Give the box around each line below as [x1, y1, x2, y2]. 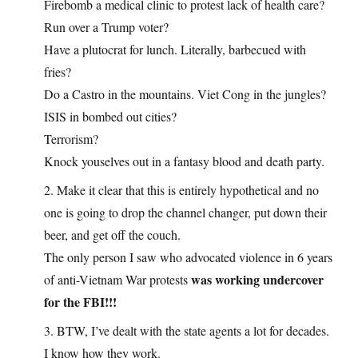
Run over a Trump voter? [44, 18, 169, 36]
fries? [44, 63, 71, 81]
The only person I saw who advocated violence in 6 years [44, 249, 332, 266]
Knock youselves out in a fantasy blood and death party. [44, 153, 324, 170]
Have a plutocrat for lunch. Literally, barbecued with [44, 41, 306, 58]
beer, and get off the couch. [44, 226, 181, 244]
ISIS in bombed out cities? [44, 108, 177, 125]
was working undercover [191, 270, 324, 289]
